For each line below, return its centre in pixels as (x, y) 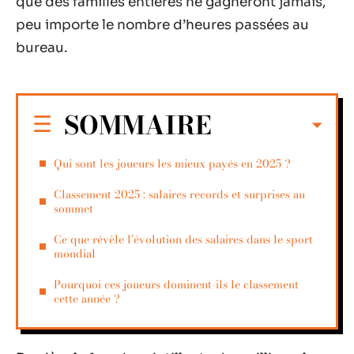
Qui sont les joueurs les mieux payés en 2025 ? (172, 163)
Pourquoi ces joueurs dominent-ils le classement (176, 284)
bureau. (41, 48)
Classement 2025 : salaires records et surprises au (179, 194)
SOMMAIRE (138, 125)
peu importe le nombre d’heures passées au (162, 25)
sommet (73, 208)
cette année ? (87, 298)
